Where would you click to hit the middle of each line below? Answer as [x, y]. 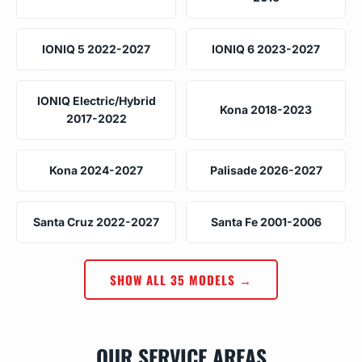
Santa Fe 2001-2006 [266, 221]
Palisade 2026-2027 [266, 170]
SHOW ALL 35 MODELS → [181, 279]
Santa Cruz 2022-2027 [96, 221]
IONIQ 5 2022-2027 [96, 48]
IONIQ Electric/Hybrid [96, 100]
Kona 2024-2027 [96, 170]
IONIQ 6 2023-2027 [266, 48]
